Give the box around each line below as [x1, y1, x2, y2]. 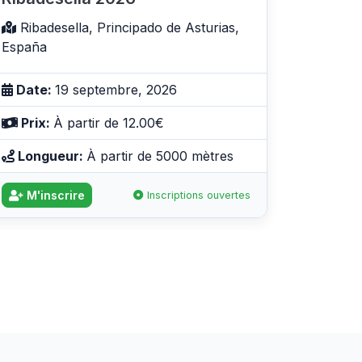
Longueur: [15, 147, 86, 164]
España [2, 38, 47, 55]
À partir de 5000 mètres [86, 147, 234, 164]
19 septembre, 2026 [55, 81, 177, 98]
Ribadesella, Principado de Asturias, [16, 19, 239, 36]
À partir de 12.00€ [53, 114, 164, 131]
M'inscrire [23, 187, 85, 202]
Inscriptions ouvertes [144, 188, 250, 201]
